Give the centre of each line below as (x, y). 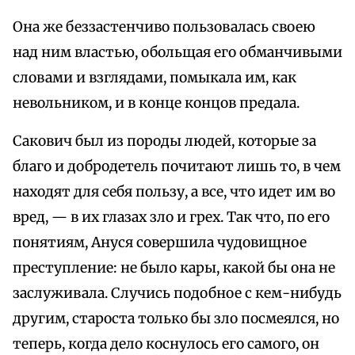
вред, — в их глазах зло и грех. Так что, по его (171, 218)
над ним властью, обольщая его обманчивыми (177, 53)
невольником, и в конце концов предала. (156, 103)
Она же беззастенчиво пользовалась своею (164, 27)
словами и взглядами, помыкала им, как (155, 78)
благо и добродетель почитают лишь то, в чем (177, 167)
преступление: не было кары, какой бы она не (174, 268)
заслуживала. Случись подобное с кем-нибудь (177, 294)
